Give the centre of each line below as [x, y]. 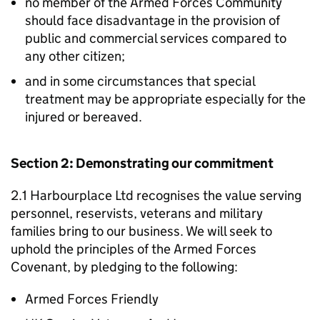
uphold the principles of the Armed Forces [134, 249]
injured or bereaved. [84, 117]
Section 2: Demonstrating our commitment [142, 163]
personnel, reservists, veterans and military [137, 213]
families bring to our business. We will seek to [141, 231]
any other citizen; [75, 56]
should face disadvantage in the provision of [152, 20]
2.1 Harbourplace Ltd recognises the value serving [156, 195]
